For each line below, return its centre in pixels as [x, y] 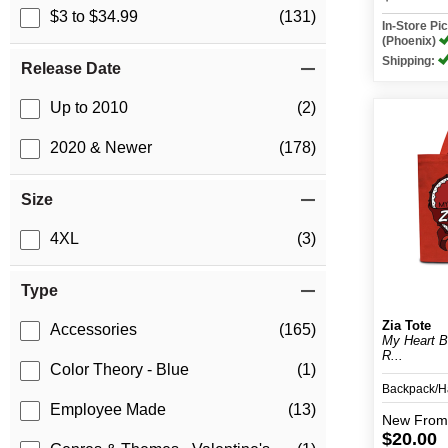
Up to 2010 [89, 108]
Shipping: [410, 61]
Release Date [71, 69]
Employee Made [108, 410]
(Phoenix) [411, 41]
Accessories [93, 330]
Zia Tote [407, 325]
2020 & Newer [101, 148]
